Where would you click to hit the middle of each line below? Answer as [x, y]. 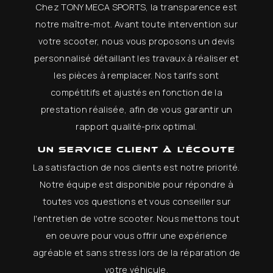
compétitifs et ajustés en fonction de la [136, 92]
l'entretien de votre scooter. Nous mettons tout [136, 218]
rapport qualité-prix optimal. [136, 126]
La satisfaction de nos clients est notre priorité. [136, 167]
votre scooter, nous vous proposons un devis [136, 41]
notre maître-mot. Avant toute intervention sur [136, 24]
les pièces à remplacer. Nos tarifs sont [136, 75]
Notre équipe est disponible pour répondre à [136, 184]
